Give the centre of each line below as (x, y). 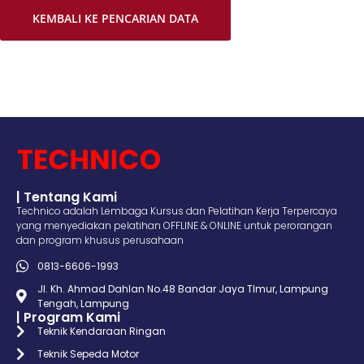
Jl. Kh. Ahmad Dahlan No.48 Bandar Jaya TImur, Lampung (183, 288)
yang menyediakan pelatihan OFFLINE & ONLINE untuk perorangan (174, 225)
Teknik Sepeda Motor (89, 353)
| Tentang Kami (67, 197)
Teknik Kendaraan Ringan (102, 331)
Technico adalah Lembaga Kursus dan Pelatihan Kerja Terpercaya (177, 210)
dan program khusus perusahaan (100, 240)
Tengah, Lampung (84, 303)
